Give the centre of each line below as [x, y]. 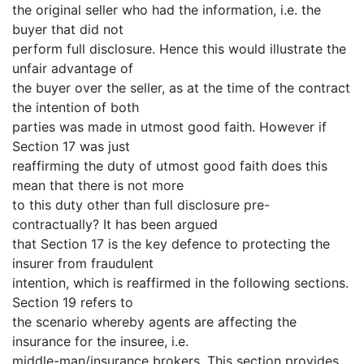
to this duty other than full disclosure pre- [141, 204]
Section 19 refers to [73, 302]
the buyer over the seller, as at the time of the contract [181, 87]
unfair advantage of [73, 68]
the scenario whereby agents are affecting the [154, 321]
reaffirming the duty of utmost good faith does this [170, 165]
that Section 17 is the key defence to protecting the [171, 243]
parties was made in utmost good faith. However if [169, 126]
